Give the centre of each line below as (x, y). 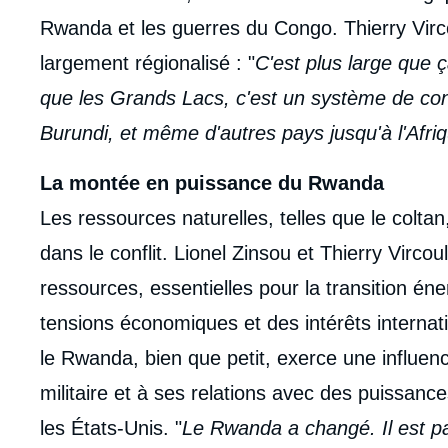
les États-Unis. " (111, 427)
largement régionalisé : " (147, 62)
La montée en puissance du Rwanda (212, 182)
